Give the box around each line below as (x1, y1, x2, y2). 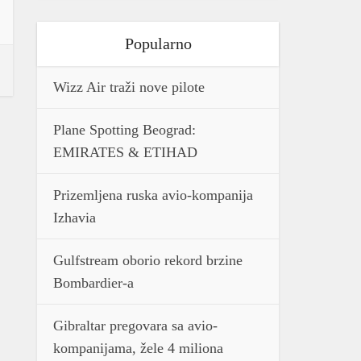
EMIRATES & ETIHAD (53, 144, 197, 160)
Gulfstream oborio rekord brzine (53, 252, 243, 268)
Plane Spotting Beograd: (53, 122, 196, 138)
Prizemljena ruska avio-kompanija (53, 187, 253, 203)
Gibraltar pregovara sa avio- (53, 317, 218, 334)
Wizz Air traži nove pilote (53, 79, 205, 95)
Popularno (124, 35, 192, 52)
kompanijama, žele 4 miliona (53, 340, 223, 356)
